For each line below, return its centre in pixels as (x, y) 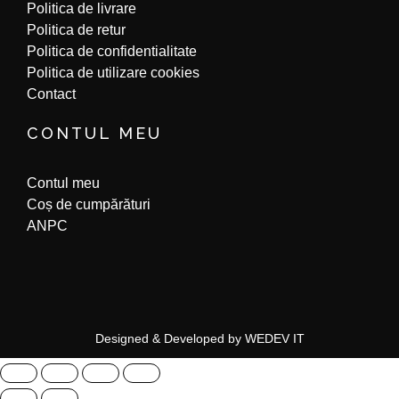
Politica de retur (76, 30)
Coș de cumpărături (89, 204)
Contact (51, 94)
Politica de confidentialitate (112, 52)
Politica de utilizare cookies (113, 73)
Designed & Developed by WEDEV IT (199, 338)
